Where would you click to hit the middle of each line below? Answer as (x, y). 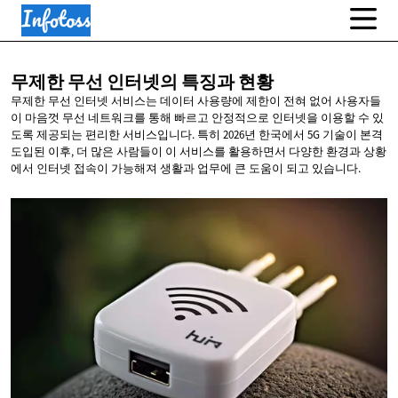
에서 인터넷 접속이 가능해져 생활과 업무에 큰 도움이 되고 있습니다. (186, 169)
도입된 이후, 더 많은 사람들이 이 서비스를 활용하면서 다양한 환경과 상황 (199, 152)
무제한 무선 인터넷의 (96, 82)
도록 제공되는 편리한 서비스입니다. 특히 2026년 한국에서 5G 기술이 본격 (197, 135)
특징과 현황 (227, 82)
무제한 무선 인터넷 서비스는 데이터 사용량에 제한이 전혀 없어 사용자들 (196, 101)
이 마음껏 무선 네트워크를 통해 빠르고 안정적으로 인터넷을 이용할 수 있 (197, 118)
